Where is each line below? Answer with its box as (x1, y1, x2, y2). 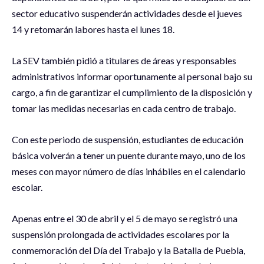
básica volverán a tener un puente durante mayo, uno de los (12, 150, 246, 161)
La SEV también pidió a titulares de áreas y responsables (12, 55, 236, 67)
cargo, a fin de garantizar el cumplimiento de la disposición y (12, 87, 252, 98)
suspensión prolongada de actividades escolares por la (12, 229, 229, 240)
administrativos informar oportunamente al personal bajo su (12, 71, 252, 82)
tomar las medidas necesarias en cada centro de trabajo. (12, 103, 236, 114)
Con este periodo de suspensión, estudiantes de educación (12, 134, 243, 146)
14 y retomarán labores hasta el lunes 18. (12, 24, 174, 35)
